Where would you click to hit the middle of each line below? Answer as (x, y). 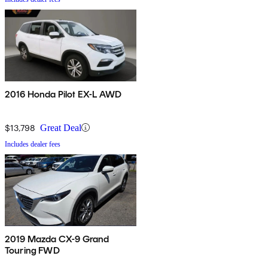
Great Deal (61, 127)
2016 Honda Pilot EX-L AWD (63, 94)
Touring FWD (32, 250)
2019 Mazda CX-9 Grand (57, 239)
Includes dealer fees (33, 144)
